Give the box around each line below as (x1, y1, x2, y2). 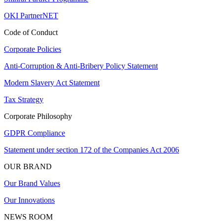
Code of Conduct (4, 28, 58, 37)
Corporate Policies (4, 44, 61, 53)
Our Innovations (4, 195, 55, 204)
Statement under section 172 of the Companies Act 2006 (4, 145, 179, 154)
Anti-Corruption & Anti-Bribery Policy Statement (4, 61, 158, 70)
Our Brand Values (4, 179, 60, 187)
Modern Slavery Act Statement (4, 78, 100, 87)
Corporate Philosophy (4, 111, 72, 120)
